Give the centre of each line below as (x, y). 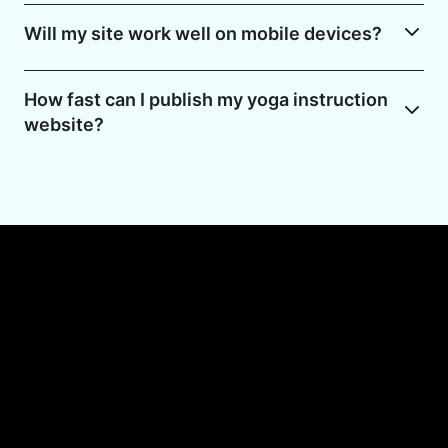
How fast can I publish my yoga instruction (206, 100)
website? (64, 125)
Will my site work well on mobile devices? (203, 34)
